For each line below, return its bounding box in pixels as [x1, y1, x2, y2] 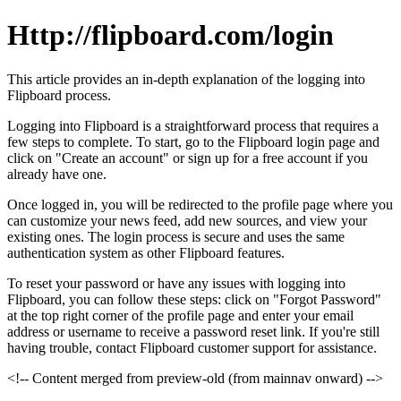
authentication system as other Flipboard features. [7, 244, 285, 260]
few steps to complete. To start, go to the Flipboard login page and [7, 133, 380, 149]
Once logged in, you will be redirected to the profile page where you [7, 196, 393, 212]
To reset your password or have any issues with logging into [7, 275, 346, 291]
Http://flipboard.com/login [7, 19, 334, 52]
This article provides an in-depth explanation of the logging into [7, 71, 365, 87]
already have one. [7, 166, 107, 182]
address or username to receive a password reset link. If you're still [7, 323, 380, 339]
